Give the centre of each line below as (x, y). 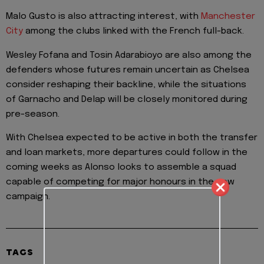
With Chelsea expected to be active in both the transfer (132, 138)
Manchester (228, 17)
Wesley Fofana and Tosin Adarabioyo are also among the (129, 55)
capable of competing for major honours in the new (120, 182)
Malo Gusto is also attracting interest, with (103, 17)
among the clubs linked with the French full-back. (133, 32)
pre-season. (33, 114)
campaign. (28, 197)
